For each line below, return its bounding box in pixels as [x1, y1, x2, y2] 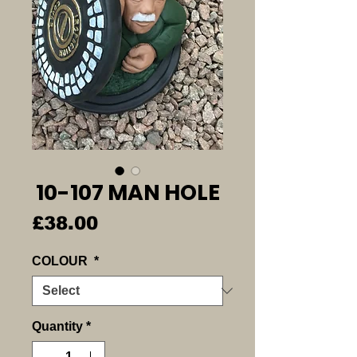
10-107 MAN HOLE [35, 177, 220, 207]
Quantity [32, 319, 83, 333]
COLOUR [32, 253, 91, 268]
